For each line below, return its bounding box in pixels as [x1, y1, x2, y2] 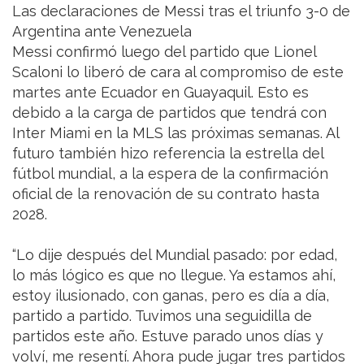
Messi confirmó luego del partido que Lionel [12, 43, 316, 61]
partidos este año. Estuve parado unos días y [12, 327, 323, 345]
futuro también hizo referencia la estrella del [12, 145, 323, 162]
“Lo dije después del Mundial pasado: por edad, [12, 246, 337, 264]
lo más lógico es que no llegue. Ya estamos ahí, [12, 266, 336, 284]
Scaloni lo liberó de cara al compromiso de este [12, 63, 344, 81]
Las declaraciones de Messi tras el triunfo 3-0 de [12, 2, 350, 20]
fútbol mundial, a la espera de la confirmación [12, 165, 328, 183]
